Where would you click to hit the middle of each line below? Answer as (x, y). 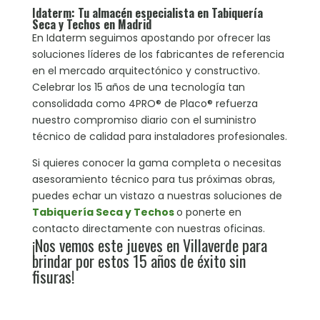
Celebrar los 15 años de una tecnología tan (138, 87)
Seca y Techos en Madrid (91, 25)
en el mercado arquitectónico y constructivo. (146, 71)
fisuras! (53, 277)
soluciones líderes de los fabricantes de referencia (158, 55)
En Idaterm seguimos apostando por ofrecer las (151, 38)
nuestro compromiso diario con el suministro (144, 120)
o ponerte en (209, 212)
